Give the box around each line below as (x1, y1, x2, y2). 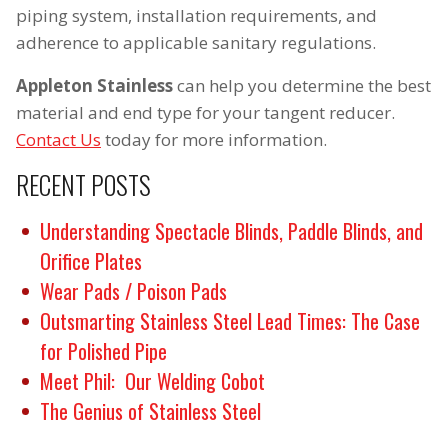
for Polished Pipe (40, 336, 167, 367)
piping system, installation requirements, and (16, 4, 377, 28)
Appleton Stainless (16, 74, 173, 98)
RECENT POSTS (16, 166, 151, 204)
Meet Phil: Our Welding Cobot (40, 366, 265, 397)
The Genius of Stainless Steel (40, 396, 261, 427)
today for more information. (101, 128, 327, 152)
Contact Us (16, 128, 101, 152)
